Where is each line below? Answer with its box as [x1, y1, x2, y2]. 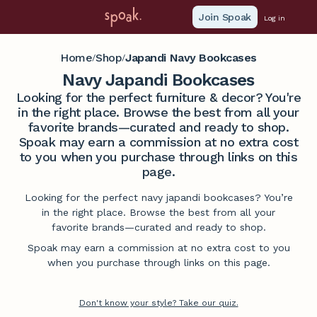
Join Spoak [199, 11, 251, 23]
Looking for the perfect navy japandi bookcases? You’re [24, 192, 293, 203]
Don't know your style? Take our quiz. [79, 298, 238, 308]
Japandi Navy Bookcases [125, 51, 257, 64]
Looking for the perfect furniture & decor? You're [16, 90, 301, 105]
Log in [263, 14, 285, 23]
